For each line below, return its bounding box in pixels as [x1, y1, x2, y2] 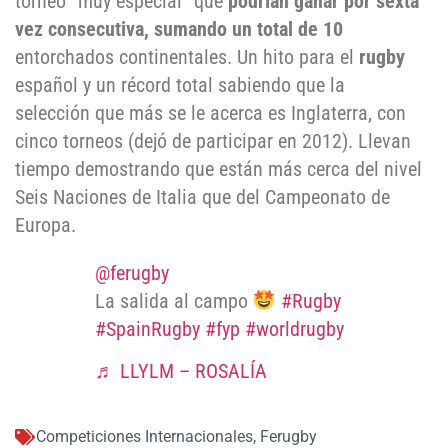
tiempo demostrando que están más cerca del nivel [15, 157, 422, 181]
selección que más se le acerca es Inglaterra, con [15, 101, 406, 125]
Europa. [15, 213, 76, 237]
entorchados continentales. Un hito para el [15, 45, 359, 69]
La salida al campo [95, 289, 253, 313]
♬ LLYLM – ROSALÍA [95, 359, 267, 384]
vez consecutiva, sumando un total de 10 [15, 17, 343, 41]
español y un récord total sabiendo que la [15, 73, 345, 97]
